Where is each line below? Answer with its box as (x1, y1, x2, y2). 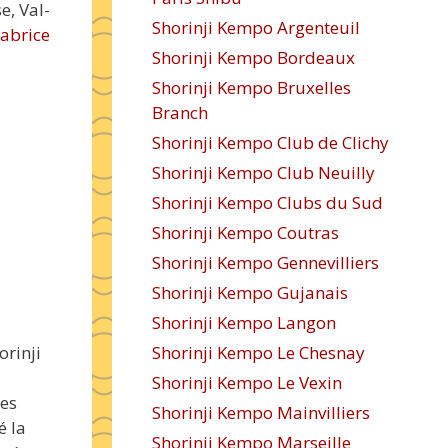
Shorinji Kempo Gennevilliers (152, 251, 379, 274)
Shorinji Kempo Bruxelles (152, 76, 351, 99)
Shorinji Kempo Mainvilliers (152, 401, 370, 424)
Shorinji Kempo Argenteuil (152, 16, 360, 39)
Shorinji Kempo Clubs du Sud (152, 191, 383, 214)
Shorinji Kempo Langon (152, 311, 336, 334)
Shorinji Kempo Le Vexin (152, 371, 342, 394)
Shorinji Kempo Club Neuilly (152, 161, 375, 184)
